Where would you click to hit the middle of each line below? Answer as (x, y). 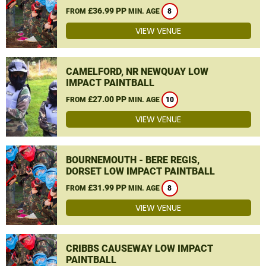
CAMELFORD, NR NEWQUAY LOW (137, 72)
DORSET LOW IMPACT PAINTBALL (140, 171)
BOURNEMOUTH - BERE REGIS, (132, 160)
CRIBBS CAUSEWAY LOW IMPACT (139, 248)
